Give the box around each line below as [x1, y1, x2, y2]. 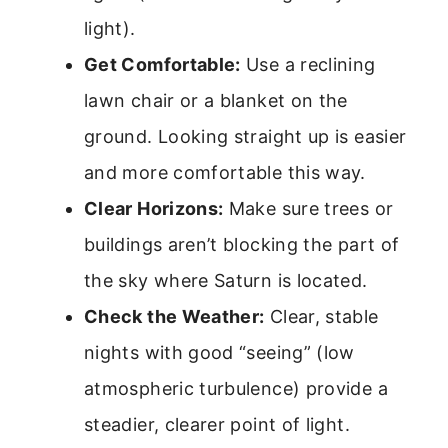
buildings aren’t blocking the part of [84, 234, 400, 256]
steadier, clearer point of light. [84, 414, 350, 436]
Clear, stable [264, 306, 379, 328]
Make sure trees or [223, 198, 394, 220]
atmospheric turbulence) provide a [84, 378, 388, 400]
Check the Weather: [84, 306, 265, 328]
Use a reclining [240, 54, 376, 76]
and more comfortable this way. [84, 162, 366, 184]
